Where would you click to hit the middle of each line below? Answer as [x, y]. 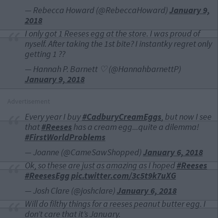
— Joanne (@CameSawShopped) [84, 152]
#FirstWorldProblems [65, 137]
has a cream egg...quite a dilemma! [135, 127]
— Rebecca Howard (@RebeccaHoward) [97, 10]
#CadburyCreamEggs [122, 117]
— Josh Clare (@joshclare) [71, 191]
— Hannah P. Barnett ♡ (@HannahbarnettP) [103, 69]
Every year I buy [53, 117]
